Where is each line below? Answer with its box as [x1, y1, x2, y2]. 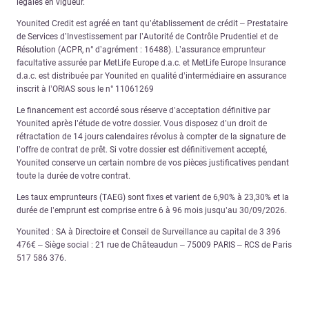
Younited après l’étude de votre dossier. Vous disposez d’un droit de [17, 119, 267, 129]
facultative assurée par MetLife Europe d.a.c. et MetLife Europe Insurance [17, 58, 286, 68]
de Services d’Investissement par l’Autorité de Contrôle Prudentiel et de [17, 32, 278, 42]
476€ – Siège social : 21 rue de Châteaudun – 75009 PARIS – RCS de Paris [17, 240, 292, 250]
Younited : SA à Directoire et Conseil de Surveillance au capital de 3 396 [17, 227, 281, 237]
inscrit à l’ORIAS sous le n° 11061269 [17, 84, 154, 94]
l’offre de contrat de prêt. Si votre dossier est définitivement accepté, [17, 145, 267, 155]
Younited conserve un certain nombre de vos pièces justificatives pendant [17, 158, 289, 168]
